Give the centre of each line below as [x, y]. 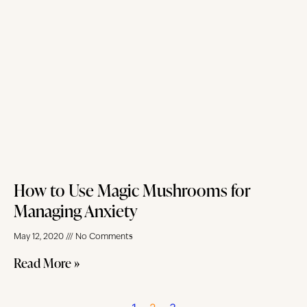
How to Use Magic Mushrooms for [132, 190]
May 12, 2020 [40, 237]
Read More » [47, 262]
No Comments [103, 237]
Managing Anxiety [76, 210]
